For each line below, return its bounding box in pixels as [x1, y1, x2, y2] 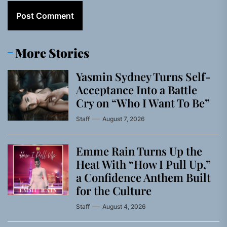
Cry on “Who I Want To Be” [76, 95, 210, 111]
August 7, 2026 [102, 115, 145, 123]
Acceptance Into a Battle [76, 82, 197, 98]
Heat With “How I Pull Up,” [76, 157, 211, 172]
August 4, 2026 [102, 203, 146, 211]
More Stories [15, 45, 89, 61]
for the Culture [76, 183, 152, 199]
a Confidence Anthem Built [76, 170, 211, 185]
